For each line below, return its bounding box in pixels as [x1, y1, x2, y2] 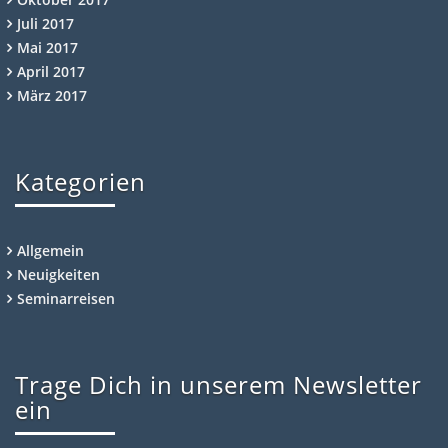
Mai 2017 [17, 37, 78, 57]
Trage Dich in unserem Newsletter [15, 367, 422, 401]
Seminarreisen [17, 288, 115, 308]
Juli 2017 [17, 13, 74, 33]
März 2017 [17, 85, 87, 105]
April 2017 [17, 61, 85, 81]
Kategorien [15, 164, 146, 198]
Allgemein [17, 240, 84, 260]
